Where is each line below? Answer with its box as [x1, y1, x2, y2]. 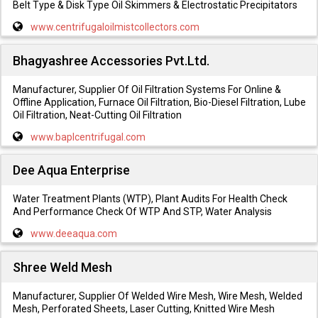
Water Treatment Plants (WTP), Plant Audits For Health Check [12, 193, 287, 205]
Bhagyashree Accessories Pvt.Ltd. [12, 53, 209, 68]
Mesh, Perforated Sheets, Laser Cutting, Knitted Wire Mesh [12, 303, 275, 315]
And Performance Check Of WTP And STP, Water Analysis [12, 206, 272, 218]
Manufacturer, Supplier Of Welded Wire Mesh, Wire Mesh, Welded [12, 290, 302, 302]
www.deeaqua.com [30, 228, 117, 240]
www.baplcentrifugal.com [30, 131, 146, 143]
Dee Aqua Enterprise [12, 163, 130, 178]
